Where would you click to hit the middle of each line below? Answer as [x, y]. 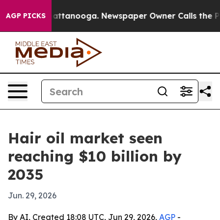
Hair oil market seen [85, 138]
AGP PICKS [26, 16]
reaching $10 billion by [95, 156]
